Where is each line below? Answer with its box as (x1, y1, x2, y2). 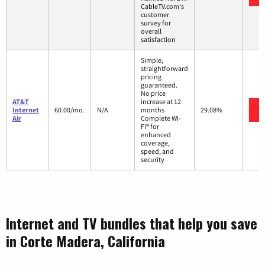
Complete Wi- (141, 114, 181, 123)
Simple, (141, 56, 163, 65)
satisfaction (141, 35, 176, 44)
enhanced (141, 130, 171, 140)
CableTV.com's (141, 2, 184, 11)
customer (141, 10, 169, 20)
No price (141, 89, 166, 98)
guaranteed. (141, 80, 177, 90)
